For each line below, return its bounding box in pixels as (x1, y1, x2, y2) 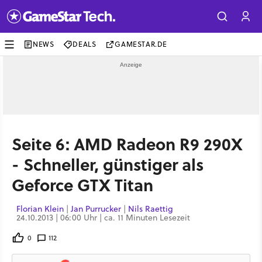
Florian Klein (16, 203, 64, 215)
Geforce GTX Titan (12, 173, 153, 196)
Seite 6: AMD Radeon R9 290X (12, 132, 243, 156)
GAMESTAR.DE (115, 39, 168, 49)
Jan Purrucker (71, 203, 121, 215)
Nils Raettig (128, 203, 173, 215)
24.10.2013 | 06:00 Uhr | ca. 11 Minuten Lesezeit (16, 212, 190, 223)
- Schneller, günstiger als (12, 152, 204, 176)
